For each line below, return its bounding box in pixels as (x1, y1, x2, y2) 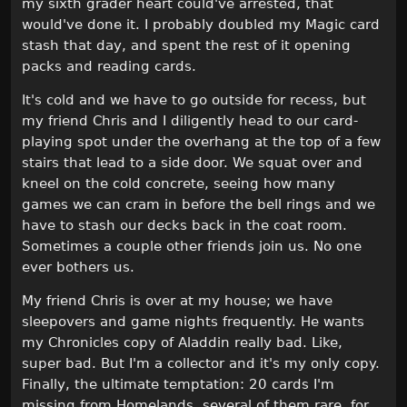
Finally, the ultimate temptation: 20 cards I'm (22, 376, 334, 393)
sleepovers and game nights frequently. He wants (22, 313, 364, 331)
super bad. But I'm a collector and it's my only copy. (22, 355, 380, 372)
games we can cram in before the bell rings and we (22, 196, 375, 213)
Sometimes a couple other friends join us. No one (22, 238, 362, 255)
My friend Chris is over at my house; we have (22, 293, 333, 310)
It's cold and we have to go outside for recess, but (22, 92, 366, 109)
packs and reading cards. (22, 58, 196, 75)
